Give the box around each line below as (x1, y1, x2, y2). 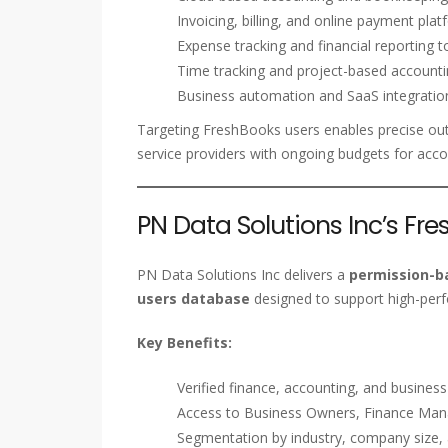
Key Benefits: (137, 333, 232, 353)
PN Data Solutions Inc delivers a (137, 265, 349, 285)
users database (137, 289, 250, 309)
